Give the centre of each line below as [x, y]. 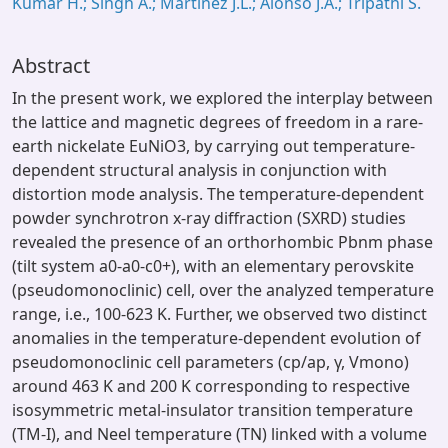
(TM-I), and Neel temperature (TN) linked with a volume [219, 434]
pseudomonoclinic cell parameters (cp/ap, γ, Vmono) [210, 362]
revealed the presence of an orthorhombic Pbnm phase [222, 242]
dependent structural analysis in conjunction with [199, 170]
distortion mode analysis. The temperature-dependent [218, 194]
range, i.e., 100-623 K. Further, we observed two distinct [219, 314]
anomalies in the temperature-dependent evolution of [216, 338]
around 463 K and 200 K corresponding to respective [211, 386]
